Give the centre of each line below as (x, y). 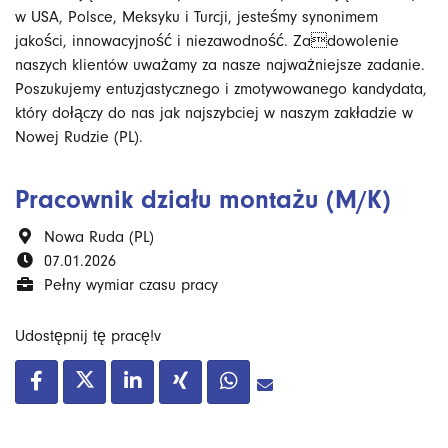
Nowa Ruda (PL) (96, 237)
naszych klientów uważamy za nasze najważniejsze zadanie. (220, 65)
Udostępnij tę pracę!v (88, 336)
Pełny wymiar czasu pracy (128, 285)
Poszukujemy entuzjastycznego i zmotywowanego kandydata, (221, 89)
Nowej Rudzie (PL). (81, 137)
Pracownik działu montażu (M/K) (203, 199)
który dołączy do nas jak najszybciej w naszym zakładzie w (214, 113)
